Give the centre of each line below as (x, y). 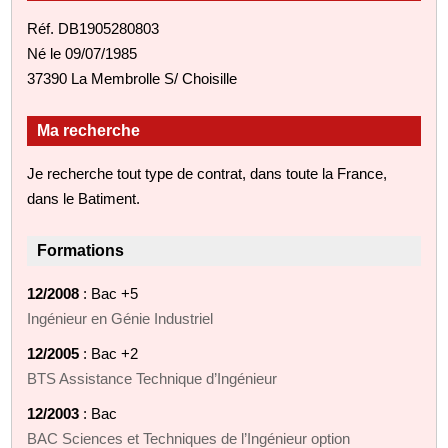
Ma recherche (89, 130)
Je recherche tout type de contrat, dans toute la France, (207, 173)
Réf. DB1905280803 (93, 28)
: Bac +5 (109, 293)
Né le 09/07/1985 (82, 53)
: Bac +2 (109, 353)
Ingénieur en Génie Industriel (120, 318)
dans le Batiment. (84, 198)
